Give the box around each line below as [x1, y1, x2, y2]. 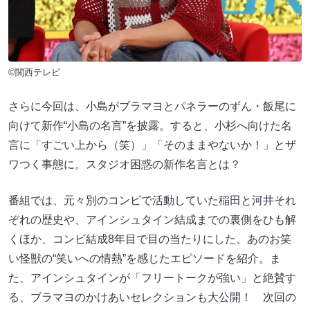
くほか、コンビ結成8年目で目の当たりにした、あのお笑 [8, 232, 291, 245]
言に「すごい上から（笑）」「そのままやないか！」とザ [8, 138, 296, 151]
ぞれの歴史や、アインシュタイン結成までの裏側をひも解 [8, 213, 296, 226]
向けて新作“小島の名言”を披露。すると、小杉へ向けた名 [8, 119, 292, 131]
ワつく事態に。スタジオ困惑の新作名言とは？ [8, 158, 241, 170]
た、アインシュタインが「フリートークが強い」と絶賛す [8, 271, 296, 284]
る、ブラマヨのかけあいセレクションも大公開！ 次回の [8, 291, 296, 303]
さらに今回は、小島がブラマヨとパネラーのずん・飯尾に [8, 100, 296, 112]
